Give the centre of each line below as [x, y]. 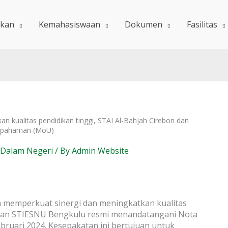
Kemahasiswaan [69, 24]
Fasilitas [202, 24]
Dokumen [144, 24]
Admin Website [100, 151]
